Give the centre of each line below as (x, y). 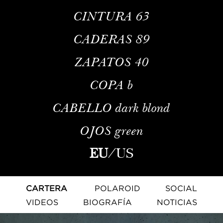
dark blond (143, 107)
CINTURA (103, 16)
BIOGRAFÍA (108, 202)
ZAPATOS (105, 61)
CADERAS (103, 39)
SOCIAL (181, 188)
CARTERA (47, 188)
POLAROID (117, 188)
